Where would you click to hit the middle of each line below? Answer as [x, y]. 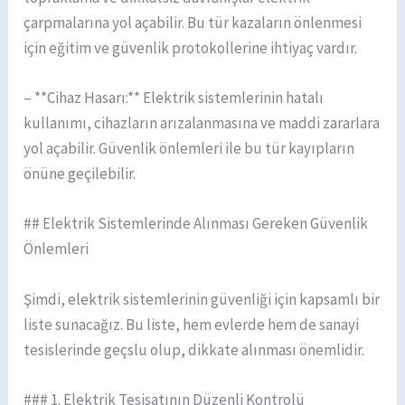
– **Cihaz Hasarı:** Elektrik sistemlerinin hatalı [174, 98]
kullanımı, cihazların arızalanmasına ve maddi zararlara [202, 123]
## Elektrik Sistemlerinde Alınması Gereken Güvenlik [196, 224]
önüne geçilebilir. [80, 174]
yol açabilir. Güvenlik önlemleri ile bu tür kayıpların [189, 149]
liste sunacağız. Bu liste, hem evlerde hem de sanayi [192, 324]
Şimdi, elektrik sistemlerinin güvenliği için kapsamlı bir [202, 299]
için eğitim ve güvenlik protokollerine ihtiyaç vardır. [191, 47]
